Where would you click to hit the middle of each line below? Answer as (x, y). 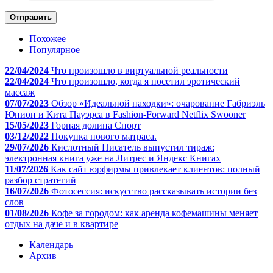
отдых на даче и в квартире (62, 224)
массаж (20, 92)
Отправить (31, 17)
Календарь (51, 244)
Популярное (55, 49)
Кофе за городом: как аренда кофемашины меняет (154, 213)
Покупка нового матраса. (104, 136)
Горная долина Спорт (96, 125)
